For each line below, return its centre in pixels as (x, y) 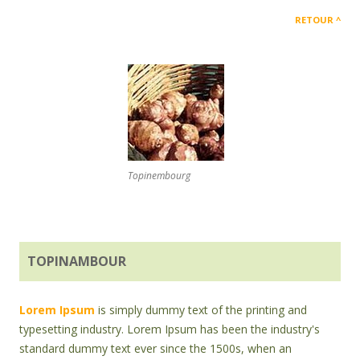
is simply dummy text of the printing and (201, 310)
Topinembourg (159, 176)
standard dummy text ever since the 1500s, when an (155, 349)
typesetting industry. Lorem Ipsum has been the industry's (170, 329)
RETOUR (314, 20)
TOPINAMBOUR (77, 262)
